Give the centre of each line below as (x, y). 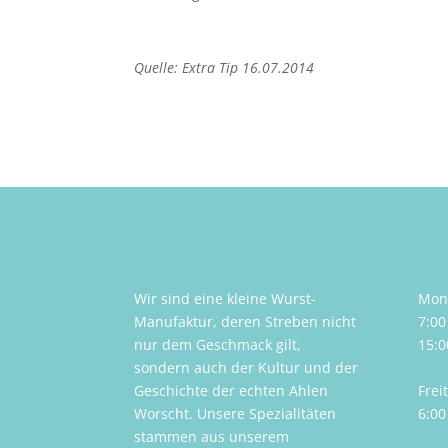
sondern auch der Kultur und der (246, 367)
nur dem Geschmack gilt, (218, 344)
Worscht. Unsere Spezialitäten (235, 413)
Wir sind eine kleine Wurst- (225, 298)
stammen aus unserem (212, 436)
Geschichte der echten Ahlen (231, 390)
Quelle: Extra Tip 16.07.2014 (224, 68)
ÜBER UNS (178, 263)
